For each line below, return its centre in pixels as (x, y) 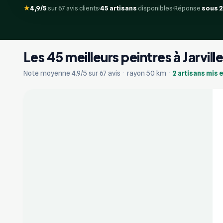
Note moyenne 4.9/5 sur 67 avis (73, 73)
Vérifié (53, 103)
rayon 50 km (147, 73)
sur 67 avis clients (73, 8)
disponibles (155, 8)
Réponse (188, 8)
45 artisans (119, 8)
